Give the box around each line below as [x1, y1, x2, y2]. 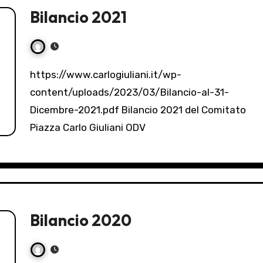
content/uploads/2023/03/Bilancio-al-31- [30, 86, 229, 99]
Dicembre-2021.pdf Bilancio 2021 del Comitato [30, 104, 246, 116]
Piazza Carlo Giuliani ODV [30, 122, 146, 134]
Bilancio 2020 [30, 210, 131, 231]
